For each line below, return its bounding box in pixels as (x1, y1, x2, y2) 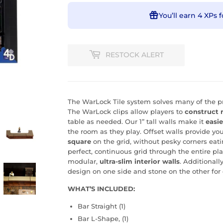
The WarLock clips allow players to (68, 107, 185, 115)
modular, (68, 157, 100, 165)
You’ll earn (158, 10, 198, 20)
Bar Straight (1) (78, 202, 125, 210)
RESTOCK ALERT (106, 50, 164, 60)
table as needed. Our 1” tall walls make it (68, 117, 206, 125)
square (68, 137, 91, 145)
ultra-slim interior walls (100, 157, 180, 165)
